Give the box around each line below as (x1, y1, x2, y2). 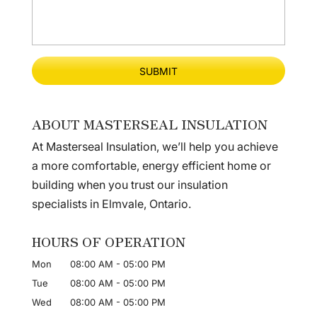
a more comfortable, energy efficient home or (31, 158, 271, 173)
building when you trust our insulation (31, 177, 228, 192)
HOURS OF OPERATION (31, 231, 185, 250)
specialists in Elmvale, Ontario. (31, 196, 191, 211)
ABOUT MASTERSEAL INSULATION (31, 114, 267, 133)
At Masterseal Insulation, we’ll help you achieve (31, 139, 278, 154)
